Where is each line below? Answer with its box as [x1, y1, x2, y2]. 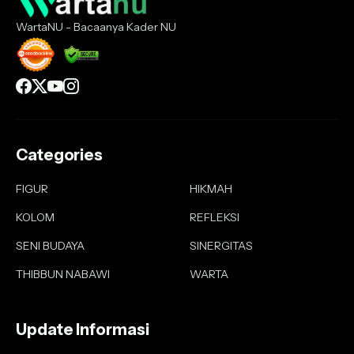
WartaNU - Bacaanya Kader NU [16, 20, 176, 34]
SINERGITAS [190, 239, 253, 253]
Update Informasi [16, 320, 149, 339]
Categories [16, 145, 103, 164]
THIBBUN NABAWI [16, 267, 110, 281]
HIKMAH [190, 182, 232, 196]
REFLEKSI [190, 210, 239, 224]
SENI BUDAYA [16, 239, 85, 253]
